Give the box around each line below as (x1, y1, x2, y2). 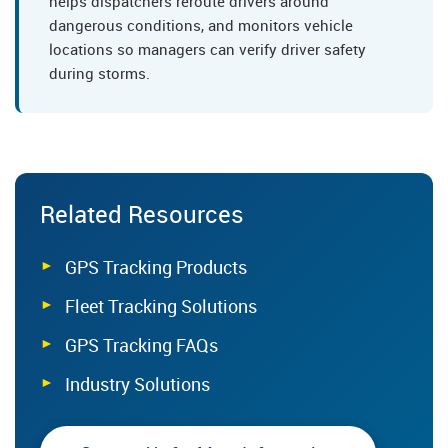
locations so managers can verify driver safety (49, 39, 366, 59)
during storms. (49, 63, 150, 83)
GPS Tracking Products (65, 255, 247, 279)
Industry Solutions (65, 372, 210, 396)
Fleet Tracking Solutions (65, 294, 257, 318)
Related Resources (40, 198, 244, 230)
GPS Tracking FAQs (65, 333, 218, 357)
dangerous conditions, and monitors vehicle (49, 15, 353, 35)
